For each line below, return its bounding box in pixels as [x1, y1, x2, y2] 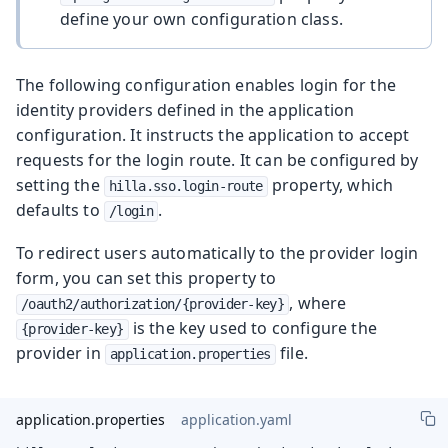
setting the [16, 173, 104, 196]
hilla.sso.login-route [109, 177, 263, 194]
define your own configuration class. [60, 7, 343, 30]
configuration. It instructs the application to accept [16, 123, 410, 146]
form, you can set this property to [16, 266, 277, 289]
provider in [16, 341, 105, 364]
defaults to [16, 198, 104, 221]
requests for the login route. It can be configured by [16, 148, 419, 171]
